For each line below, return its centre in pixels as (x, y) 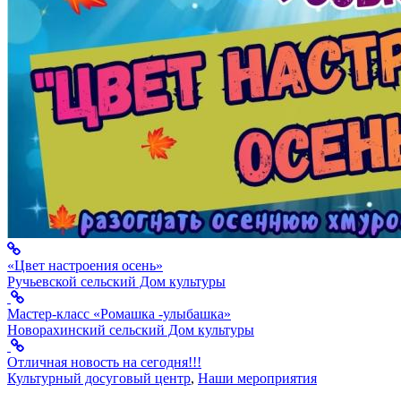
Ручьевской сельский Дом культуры (116, 282)
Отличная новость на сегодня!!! (104, 363)
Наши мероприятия (257, 379)
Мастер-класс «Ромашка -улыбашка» (119, 314)
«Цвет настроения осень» (85, 266)
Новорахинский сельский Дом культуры (131, 330)
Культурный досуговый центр (99, 379)
